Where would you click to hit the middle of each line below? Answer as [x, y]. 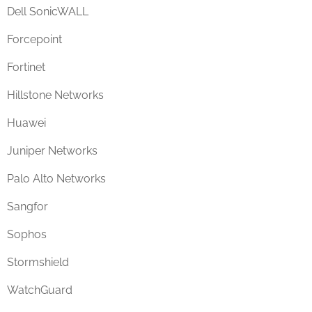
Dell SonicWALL [48, 11]
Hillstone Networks [55, 95]
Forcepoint [34, 39]
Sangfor [28, 206]
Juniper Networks [52, 151]
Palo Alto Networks [56, 179]
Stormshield [38, 262]
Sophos [27, 234]
